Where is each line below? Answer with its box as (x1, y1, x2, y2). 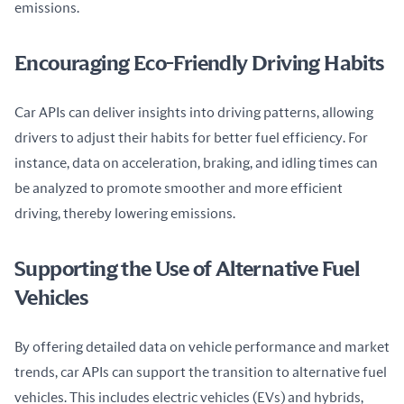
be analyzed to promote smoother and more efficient (14, 181, 343, 197)
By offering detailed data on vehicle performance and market (14, 340, 390, 355)
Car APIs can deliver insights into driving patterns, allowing (14, 106, 373, 121)
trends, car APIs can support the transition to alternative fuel (14, 365, 387, 381)
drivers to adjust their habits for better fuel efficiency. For (14, 131, 368, 146)
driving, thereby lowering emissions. (14, 207, 235, 222)
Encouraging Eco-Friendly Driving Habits (14, 53, 384, 76)
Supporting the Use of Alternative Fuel (14, 259, 360, 281)
